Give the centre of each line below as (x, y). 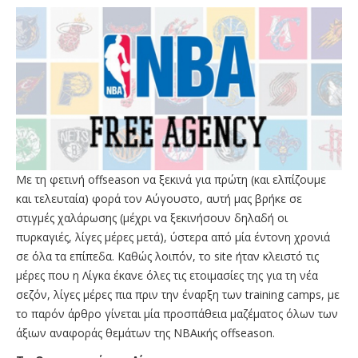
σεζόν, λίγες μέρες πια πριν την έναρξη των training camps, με (178, 294)
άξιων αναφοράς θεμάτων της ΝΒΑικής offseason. (145, 332)
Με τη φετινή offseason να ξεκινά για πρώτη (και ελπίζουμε (171, 179)
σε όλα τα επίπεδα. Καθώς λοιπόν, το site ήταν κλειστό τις (167, 256)
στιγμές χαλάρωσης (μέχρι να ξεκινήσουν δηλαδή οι (152, 217)
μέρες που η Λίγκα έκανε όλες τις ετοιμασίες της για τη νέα (167, 275)
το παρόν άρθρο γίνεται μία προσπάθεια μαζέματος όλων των (177, 313)
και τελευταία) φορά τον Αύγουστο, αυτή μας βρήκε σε (159, 198)
